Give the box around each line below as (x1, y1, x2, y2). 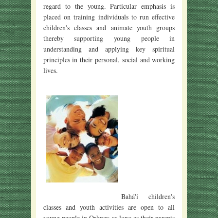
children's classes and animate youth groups (43, 23, 175, 33)
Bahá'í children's (121, 192, 175, 201)
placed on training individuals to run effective (43, 12, 175, 22)
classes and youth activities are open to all (43, 202, 175, 212)
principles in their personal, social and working (43, 55, 175, 65)
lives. (43, 66, 58, 75)
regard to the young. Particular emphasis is (43, 1, 175, 11)
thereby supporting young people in (43, 34, 175, 43)
